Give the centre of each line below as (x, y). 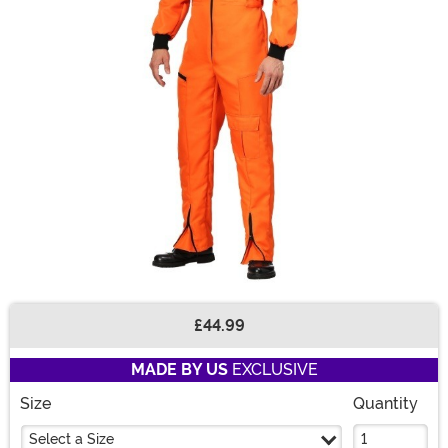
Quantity (385, 404)
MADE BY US (179, 370)
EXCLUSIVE (272, 370)
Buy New (54, 336)
